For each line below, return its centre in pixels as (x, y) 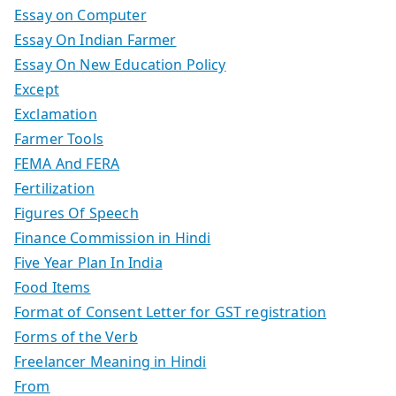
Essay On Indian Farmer (95, 39)
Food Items (53, 287)
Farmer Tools (59, 138)
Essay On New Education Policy (120, 64)
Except (37, 89)
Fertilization (55, 188)
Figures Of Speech (76, 213)
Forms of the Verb (76, 336)
